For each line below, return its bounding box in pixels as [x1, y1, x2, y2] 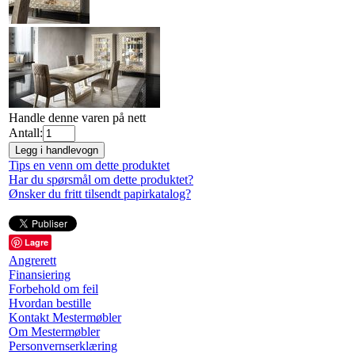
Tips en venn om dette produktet [9, 158, 170, 172]
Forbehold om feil [9, 282, 98, 296]
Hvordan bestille [9, 296, 91, 310]
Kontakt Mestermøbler [9, 311, 121, 324]
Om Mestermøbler [9, 325, 100, 338]
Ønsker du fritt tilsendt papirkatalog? [9, 186, 191, 200]
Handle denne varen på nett [9, 110, 146, 124]
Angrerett [9, 254, 56, 267]
